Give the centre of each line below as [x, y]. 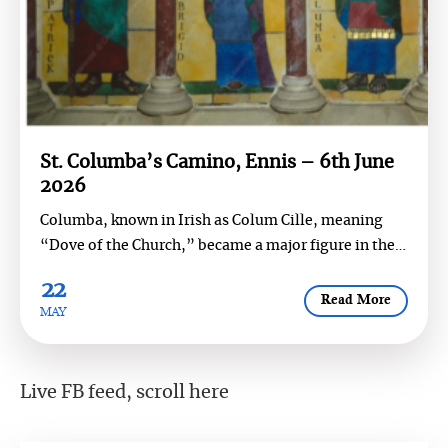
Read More [356, 301]
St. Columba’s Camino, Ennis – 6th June [217, 162]
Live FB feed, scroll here [124, 392]
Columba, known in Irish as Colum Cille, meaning [211, 220]
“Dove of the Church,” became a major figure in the [217, 245]
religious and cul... [104, 270]
